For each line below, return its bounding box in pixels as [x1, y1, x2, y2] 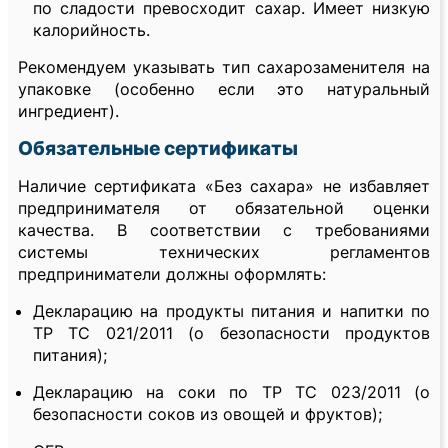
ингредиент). [18, 101, 119, 122]
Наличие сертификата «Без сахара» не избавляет [18, 176, 430, 197]
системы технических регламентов [18, 242, 430, 263]
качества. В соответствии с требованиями [18, 220, 430, 241]
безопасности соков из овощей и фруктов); [33, 404, 382, 425]
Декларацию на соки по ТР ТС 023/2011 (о [33, 382, 430, 403]
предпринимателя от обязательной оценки [18, 198, 430, 219]
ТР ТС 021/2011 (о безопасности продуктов [33, 323, 430, 344]
